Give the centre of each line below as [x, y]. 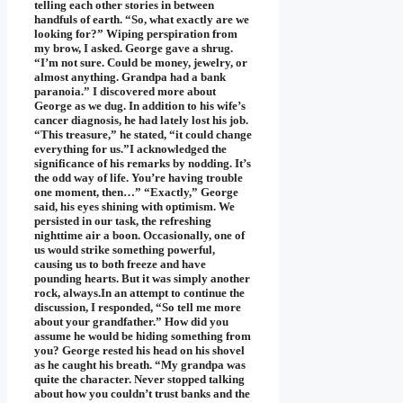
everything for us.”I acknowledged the [130, 149]
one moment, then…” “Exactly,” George [136, 193]
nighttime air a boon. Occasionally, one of [139, 236]
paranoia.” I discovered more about [125, 92]
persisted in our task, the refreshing [123, 221]
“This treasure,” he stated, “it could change [143, 135]
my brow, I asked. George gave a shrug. [134, 49]
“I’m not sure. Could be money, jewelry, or [141, 63]
